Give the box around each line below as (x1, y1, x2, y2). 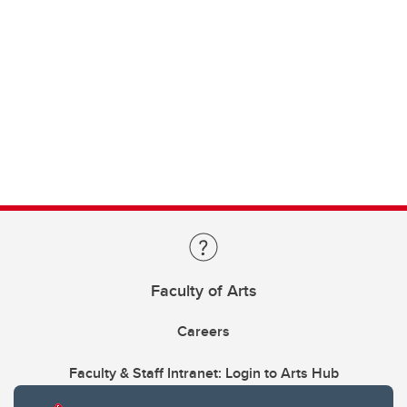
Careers (177, 321, 230, 342)
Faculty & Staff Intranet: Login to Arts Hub (68, 362, 339, 383)
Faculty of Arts (151, 279, 256, 303)
